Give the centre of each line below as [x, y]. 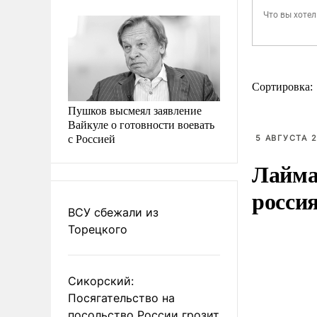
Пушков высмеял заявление [135, 110]
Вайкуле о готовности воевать [141, 124]
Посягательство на [121, 298]
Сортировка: [284, 87]
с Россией [92, 138]
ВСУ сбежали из [113, 212]
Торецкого [98, 229]
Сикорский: [101, 281]
